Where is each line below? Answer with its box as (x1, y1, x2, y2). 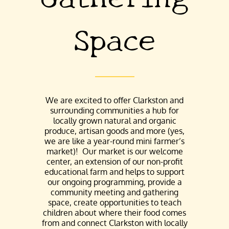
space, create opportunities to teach (48, 197, 181, 208)
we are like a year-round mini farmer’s (44, 135, 185, 146)
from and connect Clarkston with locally (41, 217, 188, 228)
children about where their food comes (43, 207, 186, 218)
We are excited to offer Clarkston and (45, 95, 184, 105)
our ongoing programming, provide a (47, 176, 182, 187)
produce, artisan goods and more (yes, (44, 125, 185, 136)
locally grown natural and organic (53, 115, 176, 126)
